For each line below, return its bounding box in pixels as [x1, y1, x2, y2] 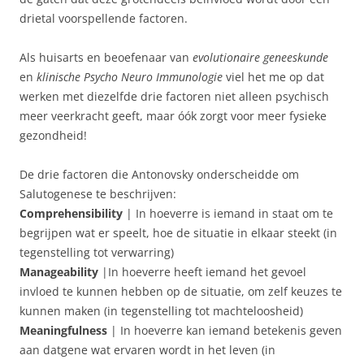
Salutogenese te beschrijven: [19, 185, 176, 201]
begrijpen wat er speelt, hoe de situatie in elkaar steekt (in [19, 224, 337, 240]
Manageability [19, 263, 98, 279]
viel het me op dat [223, 68, 324, 84]
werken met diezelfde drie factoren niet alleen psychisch [19, 88, 329, 104]
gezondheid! [19, 127, 87, 143]
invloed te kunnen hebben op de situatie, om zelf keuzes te [19, 283, 342, 299]
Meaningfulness [19, 322, 107, 338]
